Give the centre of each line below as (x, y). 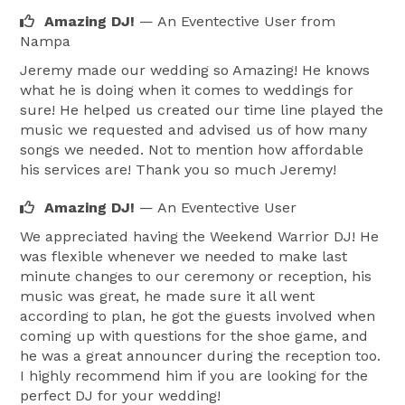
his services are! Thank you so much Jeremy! (178, 169)
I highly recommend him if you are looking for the (194, 375)
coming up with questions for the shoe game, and (194, 335)
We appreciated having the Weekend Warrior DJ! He (199, 236)
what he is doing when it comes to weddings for (187, 89)
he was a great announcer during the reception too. (200, 355)
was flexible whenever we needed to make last (184, 256)
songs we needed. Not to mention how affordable (192, 149)
